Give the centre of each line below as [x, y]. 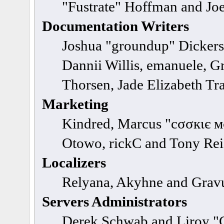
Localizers [74, 162]
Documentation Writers [116, 26]
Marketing [75, 104]
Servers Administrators [115, 201]
